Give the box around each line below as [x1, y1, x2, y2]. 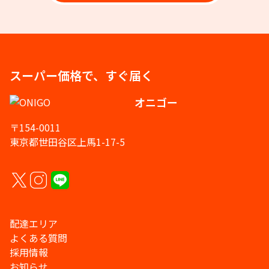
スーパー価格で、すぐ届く [10, 67, 153, 85]
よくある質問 [10, 231, 67, 246]
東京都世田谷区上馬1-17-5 [10, 134, 125, 150]
